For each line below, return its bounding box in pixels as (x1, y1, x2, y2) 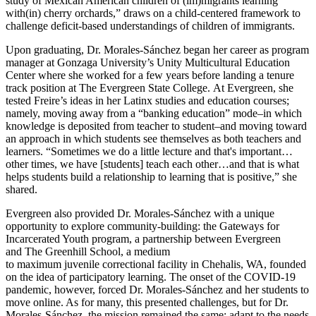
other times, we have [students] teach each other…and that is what (6, 157, 299, 170)
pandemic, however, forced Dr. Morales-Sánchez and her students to (6, 283, 309, 296)
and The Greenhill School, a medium (6, 245, 170, 257)
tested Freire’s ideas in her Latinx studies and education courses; (6, 94, 289, 107)
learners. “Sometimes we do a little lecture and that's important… (6, 145, 293, 157)
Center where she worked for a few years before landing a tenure (6, 68, 294, 81)
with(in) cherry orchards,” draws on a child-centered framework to (6, 6, 300, 19)
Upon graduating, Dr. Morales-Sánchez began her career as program (6, 43, 309, 56)
